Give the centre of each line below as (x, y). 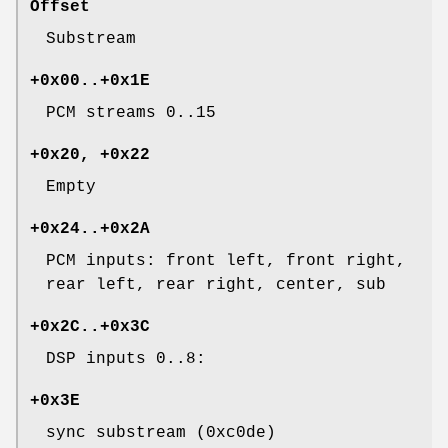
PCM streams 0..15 (131, 113)
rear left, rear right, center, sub (216, 285)
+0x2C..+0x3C (90, 327)
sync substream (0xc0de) (161, 433)
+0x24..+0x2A (90, 229)
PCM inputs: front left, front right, (226, 261)
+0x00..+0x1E (90, 81)
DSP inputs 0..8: (126, 359)
